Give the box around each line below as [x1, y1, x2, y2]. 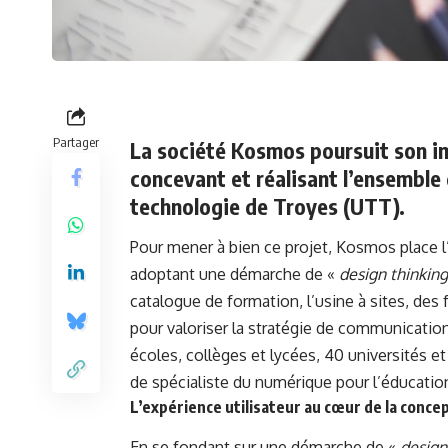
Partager [53, 133, 99, 150]
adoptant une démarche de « [130, 264, 339, 285]
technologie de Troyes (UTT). [130, 191, 405, 220]
